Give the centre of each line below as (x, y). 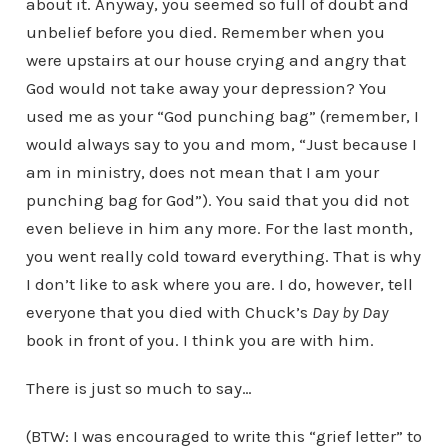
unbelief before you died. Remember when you (205, 32)
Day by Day (349, 312)
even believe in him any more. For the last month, (219, 228)
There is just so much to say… (138, 388)
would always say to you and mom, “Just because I (221, 144)
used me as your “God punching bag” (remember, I (222, 116)
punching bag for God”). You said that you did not (217, 200)
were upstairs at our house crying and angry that (215, 60)
